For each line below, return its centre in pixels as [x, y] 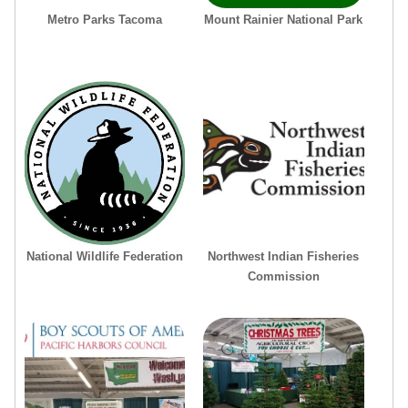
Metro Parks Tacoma [105, 19]
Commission [283, 276]
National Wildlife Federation [105, 256]
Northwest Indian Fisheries [284, 256]
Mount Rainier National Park [284, 19]
